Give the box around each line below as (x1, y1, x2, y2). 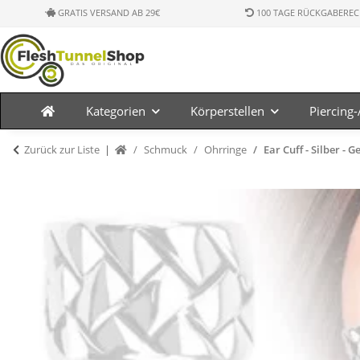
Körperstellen (190, 103, 264, 119)
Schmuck (144, 142, 187, 157)
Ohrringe (204, 142, 247, 157)
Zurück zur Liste (24, 142, 100, 157)
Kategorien (85, 103, 145, 119)
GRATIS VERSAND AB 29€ (55, 6, 161, 18)
